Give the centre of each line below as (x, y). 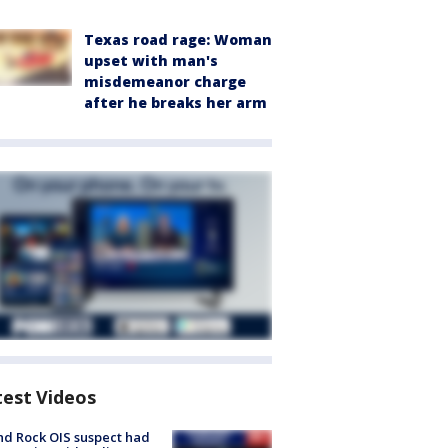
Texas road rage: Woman (178, 40)
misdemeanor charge (165, 82)
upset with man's (151, 61)
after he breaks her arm (175, 103)
